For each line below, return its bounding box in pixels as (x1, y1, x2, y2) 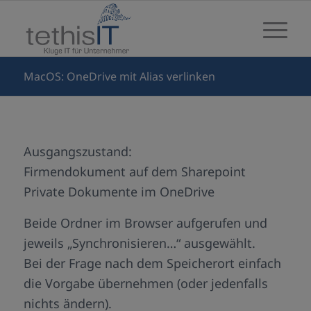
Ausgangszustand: (23, 143, 132, 160)
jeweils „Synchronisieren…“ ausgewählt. (23, 234, 255, 251)
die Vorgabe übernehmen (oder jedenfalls (23, 274, 268, 292)
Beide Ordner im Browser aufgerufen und (23, 214, 267, 231)
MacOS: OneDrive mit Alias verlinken (23, 69, 215, 84)
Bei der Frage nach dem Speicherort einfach (23, 254, 281, 271)
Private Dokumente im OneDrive (23, 183, 215, 201)
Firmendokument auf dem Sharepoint (23, 163, 246, 180)
